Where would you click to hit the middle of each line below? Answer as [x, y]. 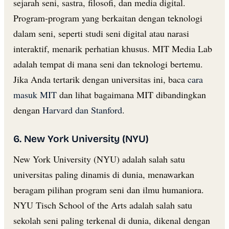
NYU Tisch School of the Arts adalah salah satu [103, 205]
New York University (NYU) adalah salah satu [99, 159]
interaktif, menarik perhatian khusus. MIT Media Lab [113, 48]
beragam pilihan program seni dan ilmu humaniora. [109, 189]
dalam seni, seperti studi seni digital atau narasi [101, 33]
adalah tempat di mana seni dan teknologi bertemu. [108, 64]
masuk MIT [35, 94]
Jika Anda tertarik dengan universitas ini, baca [100, 79]
